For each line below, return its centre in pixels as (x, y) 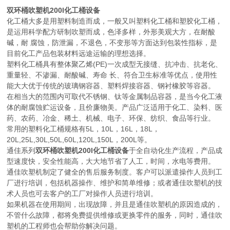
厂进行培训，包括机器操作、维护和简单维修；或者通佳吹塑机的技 (115, 183)
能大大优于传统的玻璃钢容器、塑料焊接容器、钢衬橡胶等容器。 (111, 86)
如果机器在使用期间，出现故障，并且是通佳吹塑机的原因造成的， (115, 204)
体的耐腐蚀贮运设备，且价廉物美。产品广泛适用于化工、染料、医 (115, 107)
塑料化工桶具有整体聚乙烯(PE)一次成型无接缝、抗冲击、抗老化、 (115, 64)
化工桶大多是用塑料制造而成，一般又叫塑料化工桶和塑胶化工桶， (115, 21)
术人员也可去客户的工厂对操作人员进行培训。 (82, 194)
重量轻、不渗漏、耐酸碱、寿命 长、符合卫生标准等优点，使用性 (112, 75)
